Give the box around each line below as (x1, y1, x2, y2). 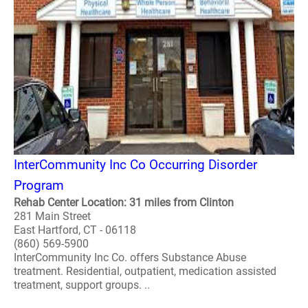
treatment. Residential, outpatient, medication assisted (14, 265, 276, 278)
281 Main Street (14, 210, 91, 223)
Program (14, 177, 64, 193)
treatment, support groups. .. (14, 278, 150, 291)
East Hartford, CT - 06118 (14, 223, 136, 236)
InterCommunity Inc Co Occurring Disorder (14, 157, 257, 173)
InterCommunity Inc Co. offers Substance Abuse (14, 251, 246, 264)
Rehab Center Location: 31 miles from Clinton (14, 196, 234, 209)
